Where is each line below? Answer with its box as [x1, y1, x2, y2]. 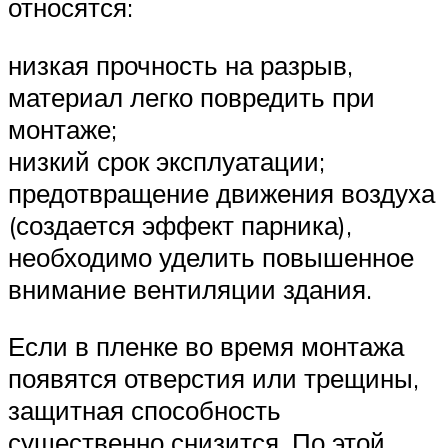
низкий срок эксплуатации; [8, 144, 325, 177]
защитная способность [8, 394, 281, 427]
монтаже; [8, 112, 117, 145]
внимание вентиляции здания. [8, 272, 372, 305]
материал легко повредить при [8, 80, 375, 113]
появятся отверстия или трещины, [8, 362, 419, 395]
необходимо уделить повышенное [8, 240, 414, 273]
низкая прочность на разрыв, [8, 48, 353, 81]
